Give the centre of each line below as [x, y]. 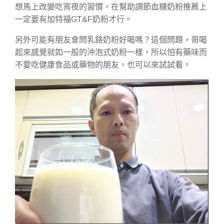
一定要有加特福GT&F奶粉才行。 [74, 19]
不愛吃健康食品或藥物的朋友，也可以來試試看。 [103, 64]
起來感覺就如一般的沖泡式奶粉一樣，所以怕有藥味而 [111, 52]
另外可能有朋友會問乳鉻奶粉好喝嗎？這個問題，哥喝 [111, 39]
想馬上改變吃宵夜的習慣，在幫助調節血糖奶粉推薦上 [111, 6]
